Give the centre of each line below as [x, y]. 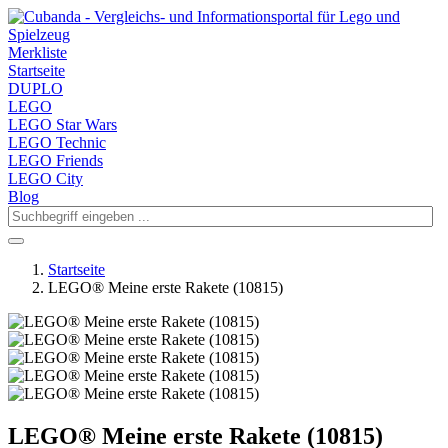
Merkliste [37, 52]
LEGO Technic [57, 142]
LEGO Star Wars [62, 124]
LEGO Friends [55, 160]
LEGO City [45, 178]
